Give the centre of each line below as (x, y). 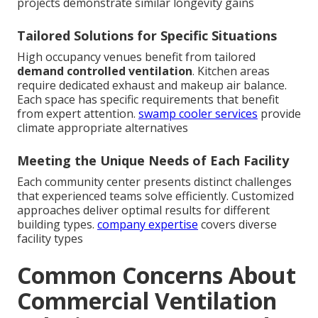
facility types (50, 238)
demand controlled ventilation (105, 71)
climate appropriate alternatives (103, 127)
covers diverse (237, 224)
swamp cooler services (198, 113)
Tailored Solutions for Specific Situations (147, 35)
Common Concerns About (157, 275)
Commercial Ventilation (147, 300)
